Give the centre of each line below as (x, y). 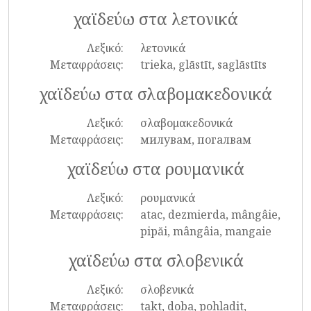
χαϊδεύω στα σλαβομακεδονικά (155, 94)
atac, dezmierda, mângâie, (210, 215)
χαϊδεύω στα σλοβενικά (155, 260)
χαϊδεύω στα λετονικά (155, 19)
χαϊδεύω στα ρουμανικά (155, 169)
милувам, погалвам (195, 140)
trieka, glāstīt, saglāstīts (203, 65)
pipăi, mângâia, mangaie (205, 231)
